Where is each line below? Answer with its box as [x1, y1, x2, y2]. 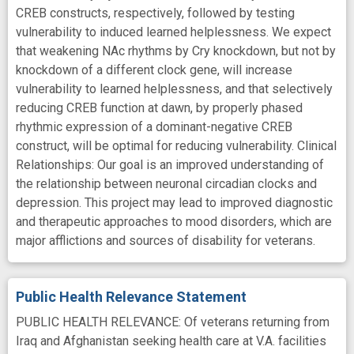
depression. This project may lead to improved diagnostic [16, 194, 333, 210]
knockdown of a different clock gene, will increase [16, 62, 292, 77]
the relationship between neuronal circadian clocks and [16, 175, 317, 191]
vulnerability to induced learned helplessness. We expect [16, 24, 331, 40]
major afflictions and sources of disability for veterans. [16, 232, 315, 248]
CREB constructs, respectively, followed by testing [16, 5, 295, 21]
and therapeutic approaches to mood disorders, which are [16, 213, 332, 229]
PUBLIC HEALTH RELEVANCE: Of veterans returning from [16, 314, 330, 330]
